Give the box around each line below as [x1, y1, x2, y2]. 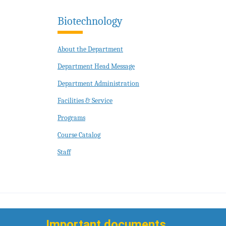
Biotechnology [58, 14, 123, 28]
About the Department [58, 44, 123, 53]
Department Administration [58, 79, 139, 88]
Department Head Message [58, 62, 135, 71]
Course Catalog [58, 130, 100, 139]
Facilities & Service [58, 96, 112, 105]
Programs [58, 113, 85, 122]
